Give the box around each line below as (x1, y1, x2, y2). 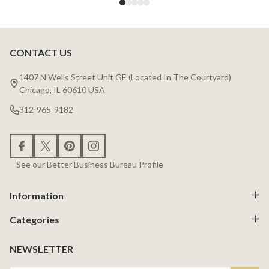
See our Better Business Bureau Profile (16, 159, 163, 170)
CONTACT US (10, 47, 72, 59)
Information (10, 190, 64, 202)
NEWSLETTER (10, 243, 73, 255)
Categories (10, 214, 59, 226)
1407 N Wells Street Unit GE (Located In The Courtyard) (19, 72, 231, 83)
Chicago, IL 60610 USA (19, 85, 105, 95)
